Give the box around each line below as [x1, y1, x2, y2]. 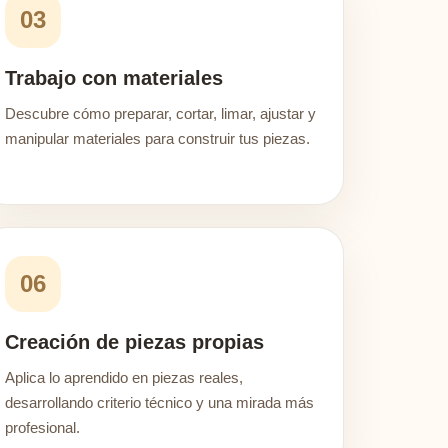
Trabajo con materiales [5, 67, 223, 89]
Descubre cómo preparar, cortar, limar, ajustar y [5, 105, 316, 122]
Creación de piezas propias [5, 331, 264, 353]
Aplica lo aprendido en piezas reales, [5, 369, 243, 386]
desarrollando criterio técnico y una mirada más [5, 394, 314, 411]
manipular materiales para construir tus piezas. [5, 130, 310, 147]
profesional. [5, 419, 80, 436]
